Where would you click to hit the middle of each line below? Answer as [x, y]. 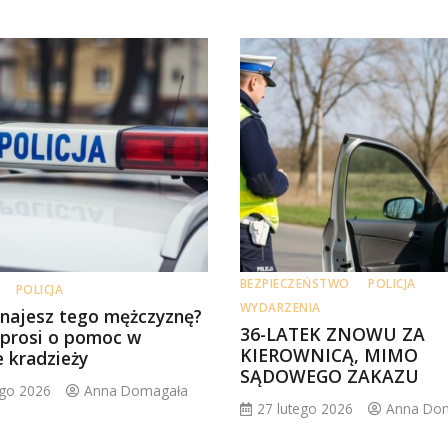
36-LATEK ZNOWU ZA [332, 334]
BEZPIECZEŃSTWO [294, 284]
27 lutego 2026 [304, 409]
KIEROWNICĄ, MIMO [328, 355]
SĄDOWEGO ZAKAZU [329, 376]
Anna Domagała [136, 391]
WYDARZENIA [280, 308]
